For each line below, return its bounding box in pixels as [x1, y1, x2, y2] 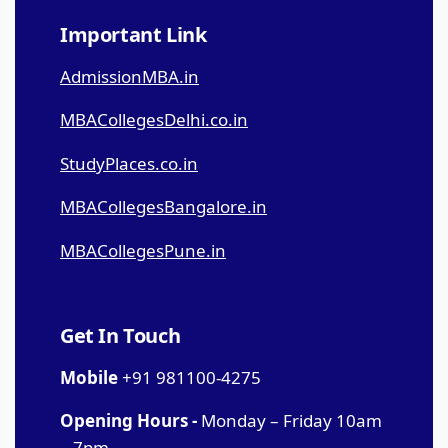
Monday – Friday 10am [197, 409, 382, 432]
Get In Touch [60, 321, 181, 349]
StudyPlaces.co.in [60, 151, 198, 175]
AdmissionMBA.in [60, 64, 199, 88]
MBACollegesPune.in [60, 238, 226, 262]
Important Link [60, 20, 207, 48]
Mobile [60, 365, 118, 389]
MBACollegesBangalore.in [60, 195, 267, 218]
